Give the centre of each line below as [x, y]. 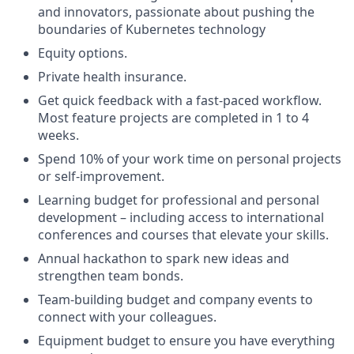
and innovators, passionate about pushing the [176, 12]
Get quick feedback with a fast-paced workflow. [180, 100]
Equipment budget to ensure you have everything [186, 341]
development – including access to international [181, 217]
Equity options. [83, 53]
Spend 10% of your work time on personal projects [190, 159]
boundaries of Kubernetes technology [152, 29]
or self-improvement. [101, 176]
